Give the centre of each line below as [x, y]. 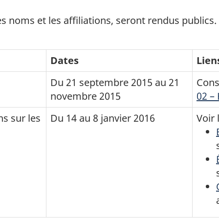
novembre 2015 [86, 96]
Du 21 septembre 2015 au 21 [115, 83]
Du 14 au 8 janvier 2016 [103, 118]
